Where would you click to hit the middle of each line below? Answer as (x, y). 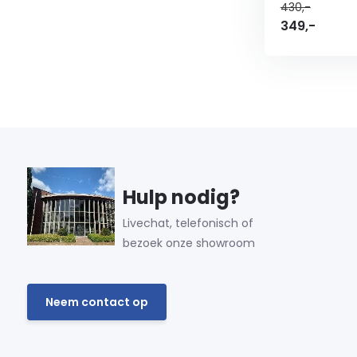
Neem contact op (96, 302)
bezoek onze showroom (188, 243)
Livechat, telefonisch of (188, 223)
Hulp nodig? (181, 197)
